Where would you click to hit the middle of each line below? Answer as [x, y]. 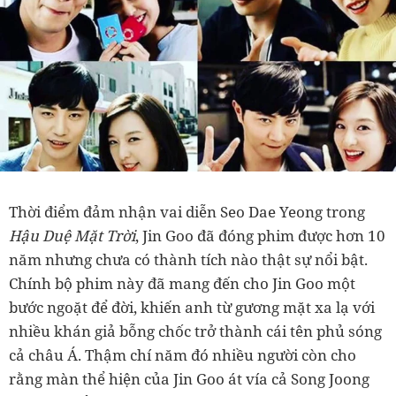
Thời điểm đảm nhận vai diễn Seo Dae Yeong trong [187, 212]
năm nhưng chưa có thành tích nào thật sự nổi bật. [188, 260]
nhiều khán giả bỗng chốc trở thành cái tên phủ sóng [195, 331]
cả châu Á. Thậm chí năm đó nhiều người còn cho [183, 355]
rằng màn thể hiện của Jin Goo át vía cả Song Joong [189, 379]
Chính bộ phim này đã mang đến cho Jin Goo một [182, 284]
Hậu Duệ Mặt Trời [72, 236]
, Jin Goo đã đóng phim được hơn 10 [260, 236]
